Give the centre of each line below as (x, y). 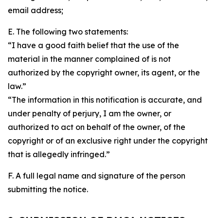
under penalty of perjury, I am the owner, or (90, 113)
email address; (36, 10)
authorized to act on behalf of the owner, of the (97, 127)
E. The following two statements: (68, 32)
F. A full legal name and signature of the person (97, 176)
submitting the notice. (48, 189)
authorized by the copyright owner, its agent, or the (104, 73)
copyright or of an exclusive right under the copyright (108, 141)
